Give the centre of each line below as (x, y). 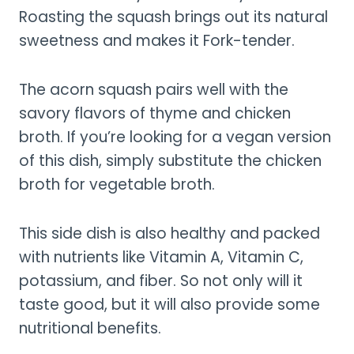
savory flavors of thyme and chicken (155, 113)
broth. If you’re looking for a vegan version (175, 137)
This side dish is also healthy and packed (169, 233)
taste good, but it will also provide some (169, 304)
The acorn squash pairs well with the (154, 89)
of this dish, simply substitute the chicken (170, 160)
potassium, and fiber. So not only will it (161, 281)
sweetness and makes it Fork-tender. (157, 40)
